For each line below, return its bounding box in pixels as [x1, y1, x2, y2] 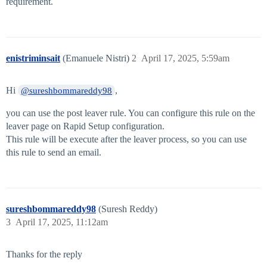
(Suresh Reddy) [98, 204, 157, 215]
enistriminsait [6, 53, 60, 64]
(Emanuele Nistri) [63, 53, 132, 64]
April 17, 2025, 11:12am [15, 217, 108, 228]
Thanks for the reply [6, 249, 82, 260]
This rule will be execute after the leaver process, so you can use [6, 134, 247, 145]
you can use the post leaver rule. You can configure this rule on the [6, 108, 255, 119]
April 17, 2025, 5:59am [141, 53, 229, 64]
